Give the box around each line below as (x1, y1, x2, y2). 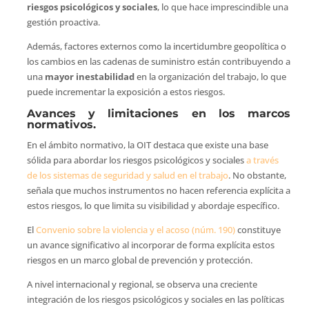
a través (246, 153, 279, 166)
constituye (235, 223, 281, 236)
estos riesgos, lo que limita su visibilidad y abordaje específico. (26, 199, 279, 212)
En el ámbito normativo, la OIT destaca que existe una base (26, 138, 268, 151)
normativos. (26, 117, 96, 131)
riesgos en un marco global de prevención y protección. (26, 253, 252, 266)
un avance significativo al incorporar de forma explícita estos (26, 238, 275, 251)
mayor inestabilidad (44, 70, 134, 83)
